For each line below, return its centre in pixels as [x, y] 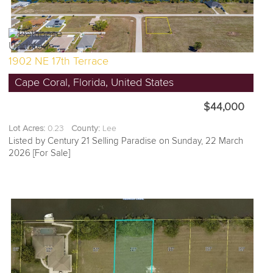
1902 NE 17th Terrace [59, 62]
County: [86, 129]
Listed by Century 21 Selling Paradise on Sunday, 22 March [126, 141]
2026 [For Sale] [40, 153]
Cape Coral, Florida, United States [94, 83]
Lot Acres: [27, 129]
